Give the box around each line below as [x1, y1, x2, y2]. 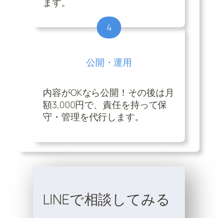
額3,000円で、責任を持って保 [43, 98, 167, 111]
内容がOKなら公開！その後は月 [43, 86, 174, 99]
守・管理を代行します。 [43, 110, 144, 124]
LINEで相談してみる [43, 190, 170, 209]
